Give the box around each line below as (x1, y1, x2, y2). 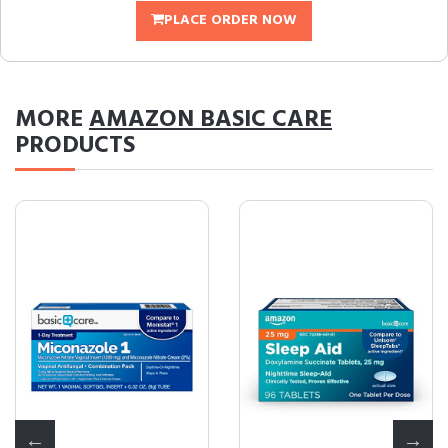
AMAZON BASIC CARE (89, 101, 332, 139)
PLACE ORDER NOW (164, 9, 297, 32)
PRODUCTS (15, 127, 135, 165)
